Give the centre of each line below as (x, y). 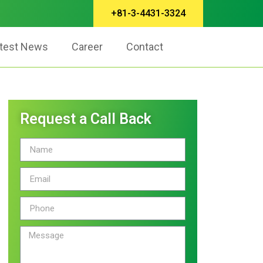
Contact (145, 47)
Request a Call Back (86, 119)
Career (87, 47)
